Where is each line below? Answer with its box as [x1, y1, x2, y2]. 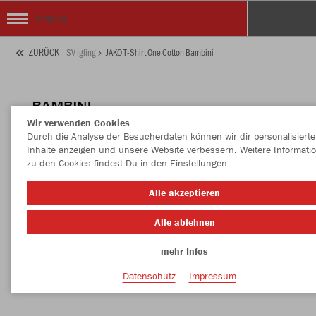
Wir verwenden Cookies [26, 116, 130, 129]
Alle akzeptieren [149, 186, 220, 199]
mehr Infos [161, 245, 208, 257]
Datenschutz [122, 269, 176, 282]
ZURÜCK [29, 45, 59, 59]
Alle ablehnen [154, 215, 215, 229]
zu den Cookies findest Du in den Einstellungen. [26, 157, 230, 169]
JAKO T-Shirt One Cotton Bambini [106, 46, 214, 58]
